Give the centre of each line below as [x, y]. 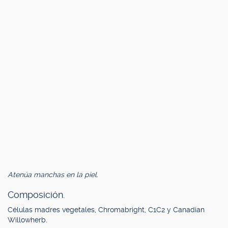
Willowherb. [27, 220]
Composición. [36, 195]
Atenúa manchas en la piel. [53, 175]
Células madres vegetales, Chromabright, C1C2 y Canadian [106, 210]
